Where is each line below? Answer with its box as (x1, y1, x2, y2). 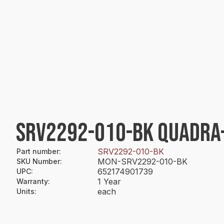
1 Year (97, 176, 121, 186)
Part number (16, 147, 59, 155)
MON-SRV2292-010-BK (97, 156, 187, 166)
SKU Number (16, 157, 60, 165)
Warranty (16, 177, 48, 185)
